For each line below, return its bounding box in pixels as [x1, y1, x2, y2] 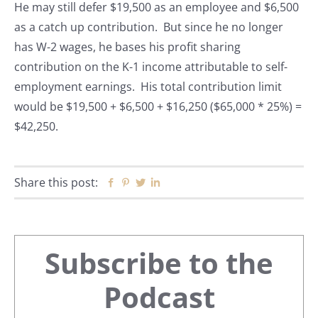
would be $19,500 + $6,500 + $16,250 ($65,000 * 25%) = [14, 99, 302, 115]
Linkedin [160, 175, 205, 191]
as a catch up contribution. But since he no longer [14, 19, 283, 35]
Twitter [146, 175, 183, 191]
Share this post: [14, 175, 98, 191]
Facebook [116, 175, 167, 191]
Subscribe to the [45, 243, 273, 283]
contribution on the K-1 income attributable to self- [14, 59, 287, 75]
